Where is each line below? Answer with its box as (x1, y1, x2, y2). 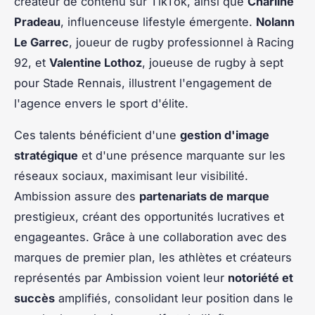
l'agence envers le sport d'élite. (14, 96, 188, 111)
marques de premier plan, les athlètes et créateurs (14, 250, 292, 265)
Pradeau (14, 15, 60, 30)
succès (14, 291, 55, 306)
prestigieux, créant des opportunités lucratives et (14, 210, 284, 224)
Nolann (256, 15, 295, 30)
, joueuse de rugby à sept (142, 56, 283, 70)
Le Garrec (14, 35, 69, 50)
